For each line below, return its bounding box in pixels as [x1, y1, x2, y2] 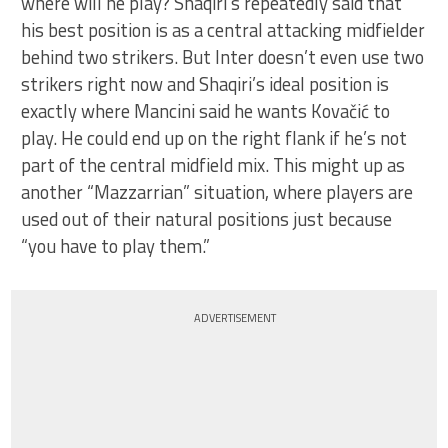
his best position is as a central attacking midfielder [21, 16, 426, 45]
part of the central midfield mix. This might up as [21, 151, 406, 180]
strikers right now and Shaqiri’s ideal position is [21, 70, 390, 99]
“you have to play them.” [21, 232, 211, 261]
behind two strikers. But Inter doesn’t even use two [21, 43, 425, 72]
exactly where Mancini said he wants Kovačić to [21, 97, 391, 126]
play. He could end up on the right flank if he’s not [21, 124, 408, 153]
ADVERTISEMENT [194, 310, 277, 327]
